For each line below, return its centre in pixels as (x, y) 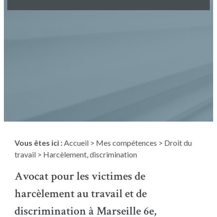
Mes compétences (126, 143)
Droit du (178, 143)
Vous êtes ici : (38, 143)
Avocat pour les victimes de (80, 176)
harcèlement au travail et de (80, 194)
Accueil (76, 143)
